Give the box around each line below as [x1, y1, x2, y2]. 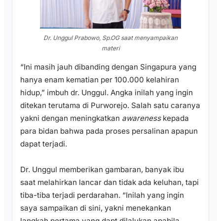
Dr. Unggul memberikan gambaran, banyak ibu [20, 165, 184, 175]
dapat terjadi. [20, 139, 67, 149]
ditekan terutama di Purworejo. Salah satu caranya [20, 101, 200, 110]
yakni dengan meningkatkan [20, 113, 122, 123]
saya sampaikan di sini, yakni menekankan [20, 203, 171, 213]
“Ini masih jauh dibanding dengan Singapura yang [20, 62, 196, 72]
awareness [122, 113, 161, 123]
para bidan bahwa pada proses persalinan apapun [20, 126, 198, 136]
